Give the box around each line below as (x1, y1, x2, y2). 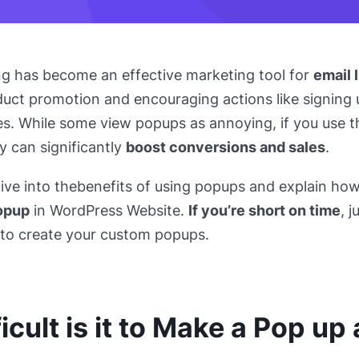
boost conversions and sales (125, 139, 325, 156)
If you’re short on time (188, 202, 341, 220)
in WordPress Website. (29, 202, 188, 220)
